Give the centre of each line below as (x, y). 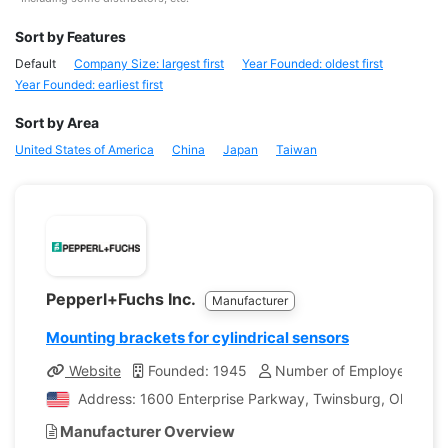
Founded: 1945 (195, 370)
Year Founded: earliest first (89, 84)
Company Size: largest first (149, 63)
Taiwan (296, 149)
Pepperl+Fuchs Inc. (122, 299)
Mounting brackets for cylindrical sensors (197, 337)
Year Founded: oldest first (312, 63)
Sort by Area (57, 122)
